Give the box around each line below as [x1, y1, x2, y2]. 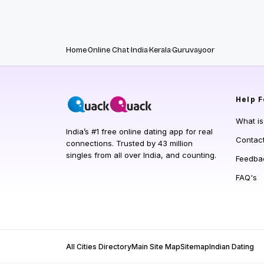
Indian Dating [209, 242, 254, 251]
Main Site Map [131, 242, 180, 251]
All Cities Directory [66, 242, 131, 251]
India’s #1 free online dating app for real [66, 126, 213, 136]
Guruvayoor [172, 45, 214, 55]
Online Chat [88, 45, 130, 55]
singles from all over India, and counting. [66, 150, 216, 160]
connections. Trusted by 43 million [66, 138, 193, 148]
